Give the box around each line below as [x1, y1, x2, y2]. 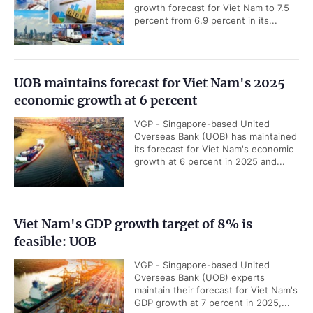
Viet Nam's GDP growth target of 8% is [14, 216, 252, 232]
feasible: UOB [14, 233, 96, 249]
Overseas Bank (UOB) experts [134, 272, 265, 283]
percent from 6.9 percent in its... [134, 15, 277, 26]
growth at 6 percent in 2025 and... [134, 156, 285, 167]
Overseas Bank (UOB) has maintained [134, 131, 297, 142]
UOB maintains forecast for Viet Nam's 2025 [14, 75, 285, 91]
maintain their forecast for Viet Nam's [134, 284, 298, 296]
